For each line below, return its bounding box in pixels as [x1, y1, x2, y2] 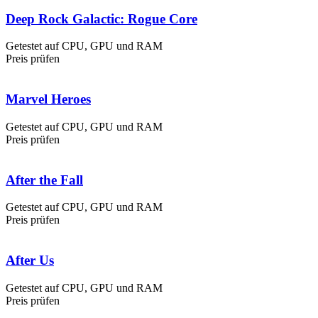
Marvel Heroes [6, 92, 91, 107]
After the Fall [6, 172, 83, 187]
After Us [6, 253, 54, 268]
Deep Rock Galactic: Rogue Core [6, 11, 197, 26]
